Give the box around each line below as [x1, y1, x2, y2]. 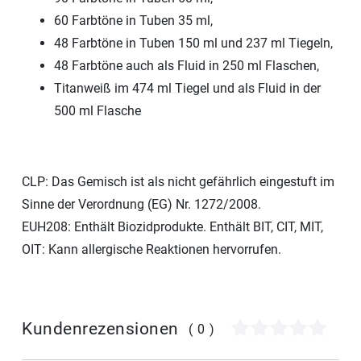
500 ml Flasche [54, 102, 141, 118]
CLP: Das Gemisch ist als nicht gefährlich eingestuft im [22, 173, 334, 189]
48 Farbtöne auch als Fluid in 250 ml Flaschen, [54, 57, 319, 73]
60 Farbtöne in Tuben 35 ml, [54, 12, 213, 28]
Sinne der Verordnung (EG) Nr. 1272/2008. [22, 196, 261, 212]
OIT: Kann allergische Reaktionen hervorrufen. [22, 241, 281, 257]
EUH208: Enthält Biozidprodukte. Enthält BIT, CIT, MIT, [22, 218, 323, 234]
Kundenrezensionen [22, 319, 179, 339]
